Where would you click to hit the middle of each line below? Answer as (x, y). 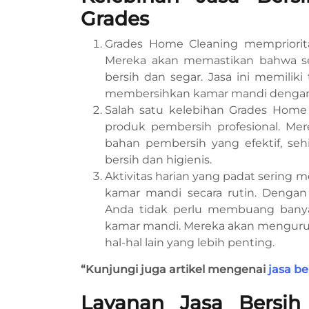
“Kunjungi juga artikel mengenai (175, 269)
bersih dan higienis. (158, 159)
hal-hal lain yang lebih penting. (190, 242)
